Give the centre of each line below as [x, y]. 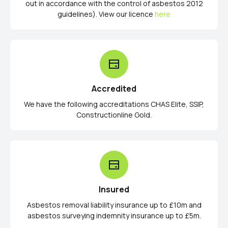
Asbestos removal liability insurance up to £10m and [114, 205]
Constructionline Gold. [114, 115]
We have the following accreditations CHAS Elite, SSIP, [114, 104]
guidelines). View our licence [106, 14]
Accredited [114, 88]
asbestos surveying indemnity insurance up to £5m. [114, 215]
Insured [114, 189]
